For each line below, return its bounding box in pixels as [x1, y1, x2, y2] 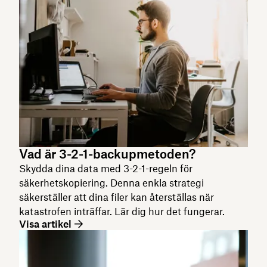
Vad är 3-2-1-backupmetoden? [19, 146, 195, 162]
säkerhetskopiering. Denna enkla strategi [19, 176, 204, 189]
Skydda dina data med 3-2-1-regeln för [19, 162, 193, 175]
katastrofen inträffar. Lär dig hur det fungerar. [19, 205, 225, 218]
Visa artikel [19, 218, 72, 230]
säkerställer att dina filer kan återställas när [19, 191, 214, 203]
